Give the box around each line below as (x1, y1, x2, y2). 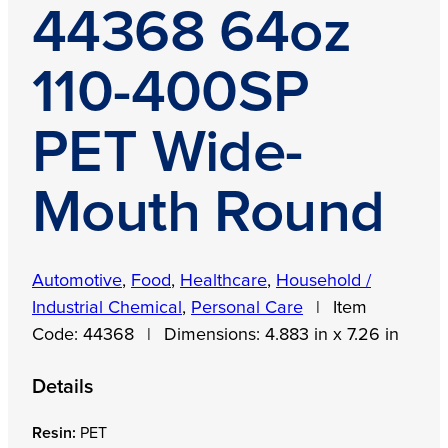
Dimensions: (164, 325, 265, 344)
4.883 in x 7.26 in (265, 325, 399, 344)
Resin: (32, 424, 76, 441)
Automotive (32, 271, 122, 290)
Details (32, 376, 93, 397)
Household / (276, 271, 371, 290)
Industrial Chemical (32, 298, 182, 317)
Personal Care (191, 298, 303, 317)
